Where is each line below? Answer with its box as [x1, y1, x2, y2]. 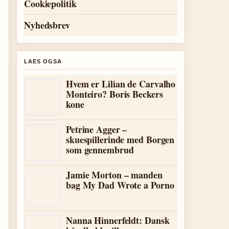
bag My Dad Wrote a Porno [66, 178, 174, 192]
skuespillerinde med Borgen [66, 133, 175, 146]
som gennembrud [66, 143, 134, 156]
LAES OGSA [24, 58, 62, 64]
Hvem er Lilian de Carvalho [66, 77, 176, 90]
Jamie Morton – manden [66, 168, 163, 181]
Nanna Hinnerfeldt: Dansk [66, 214, 170, 227]
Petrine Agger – [66, 123, 127, 136]
